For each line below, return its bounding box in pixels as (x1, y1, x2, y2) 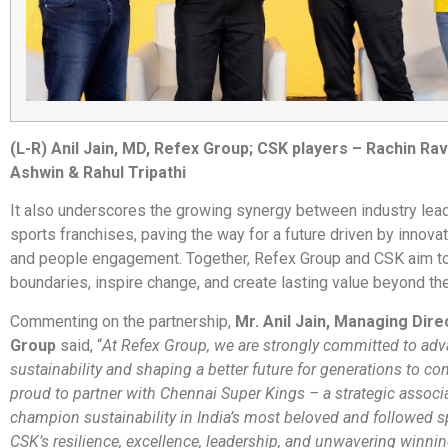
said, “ (56, 335, 102, 355)
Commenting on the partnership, (10, 311, 235, 331)
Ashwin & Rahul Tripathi (10, 163, 186, 183)
